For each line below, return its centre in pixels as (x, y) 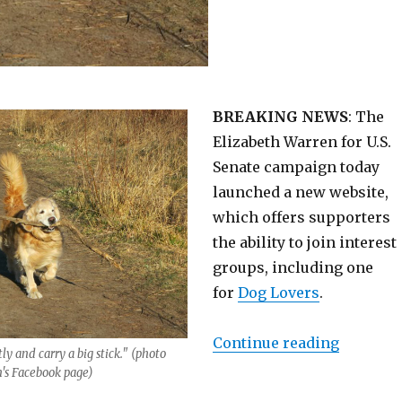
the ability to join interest (304, 242)
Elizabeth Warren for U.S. (301, 142)
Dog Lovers (278, 293)
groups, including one (293, 267)
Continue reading (275, 343)
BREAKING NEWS (280, 117)
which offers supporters (301, 217)
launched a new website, (300, 192)
